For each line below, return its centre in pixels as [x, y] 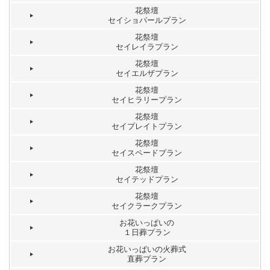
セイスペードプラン [147, 152]
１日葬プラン [147, 232]
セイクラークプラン [147, 206]
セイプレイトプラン [147, 126]
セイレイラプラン [147, 46]
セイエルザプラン [147, 73]
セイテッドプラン [147, 179]
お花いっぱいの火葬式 [147, 249]
